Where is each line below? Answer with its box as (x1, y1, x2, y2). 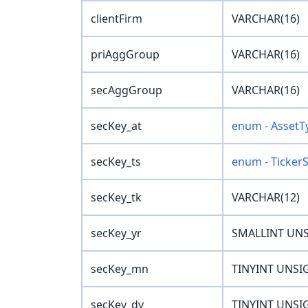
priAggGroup (91, 47, 159, 63)
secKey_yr (91, 225, 142, 241)
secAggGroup (91, 82, 162, 98)
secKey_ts (91, 154, 141, 170)
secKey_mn (91, 261, 148, 277)
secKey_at (91, 118, 142, 134)
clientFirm (91, 11, 142, 27)
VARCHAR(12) (232, 190, 300, 206)
